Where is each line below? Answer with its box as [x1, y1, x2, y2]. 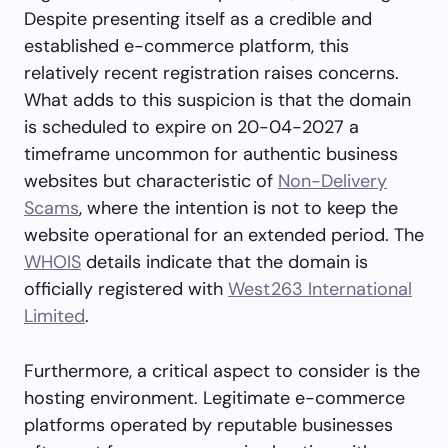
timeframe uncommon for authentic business [24, 141, 398, 166]
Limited [24, 303, 85, 328]
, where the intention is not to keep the [79, 195, 398, 220]
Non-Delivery [278, 168, 387, 193]
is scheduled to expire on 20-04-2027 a [24, 114, 359, 139]
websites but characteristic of [24, 168, 278, 193]
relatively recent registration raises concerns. [24, 60, 399, 85]
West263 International [228, 276, 412, 301]
